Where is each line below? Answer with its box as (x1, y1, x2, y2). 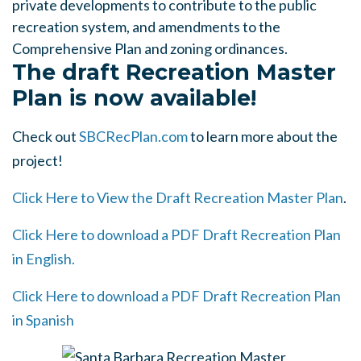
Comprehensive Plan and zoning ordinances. (12, 39, 288, 58)
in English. (12, 250, 75, 268)
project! (12, 151, 63, 170)
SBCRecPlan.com (79, 127, 188, 146)
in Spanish (12, 311, 74, 330)
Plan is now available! (12, 85, 256, 112)
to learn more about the (188, 127, 338, 146)
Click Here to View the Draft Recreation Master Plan (12, 189, 343, 207)
